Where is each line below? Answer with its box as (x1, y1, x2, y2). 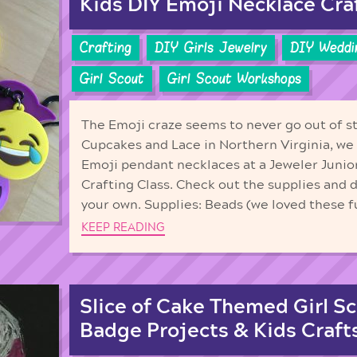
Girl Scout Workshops (167, 70, 301, 88)
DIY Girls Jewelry (155, 38, 267, 57)
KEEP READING (81, 222, 165, 234)
